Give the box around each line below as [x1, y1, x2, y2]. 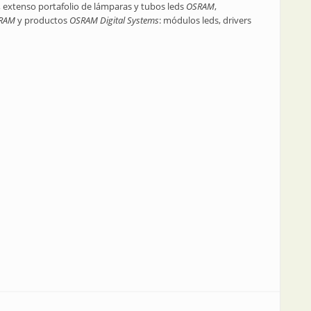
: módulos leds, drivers [159, 14, 251, 26]
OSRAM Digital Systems [69, 14, 159, 26]
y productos [15, 14, 69, 26]
